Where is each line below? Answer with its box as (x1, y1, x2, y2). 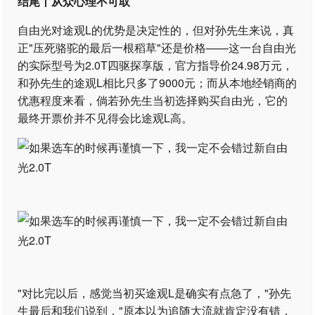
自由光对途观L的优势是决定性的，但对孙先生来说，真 (18, 22, 295, 38)
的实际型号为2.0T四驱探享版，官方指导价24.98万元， (18, 57, 294, 73)
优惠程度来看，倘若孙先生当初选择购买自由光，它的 (18, 92, 288, 108)
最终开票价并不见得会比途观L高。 (18, 110, 193, 126)
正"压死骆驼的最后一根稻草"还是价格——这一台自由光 (18, 39, 297, 56)
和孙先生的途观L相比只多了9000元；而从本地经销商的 (18, 75, 297, 91)
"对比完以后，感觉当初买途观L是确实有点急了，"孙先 (18, 285, 292, 301)
